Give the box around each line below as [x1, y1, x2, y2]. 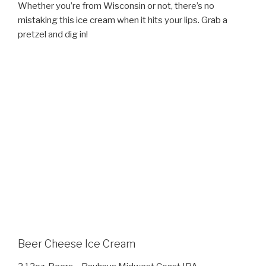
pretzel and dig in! [18, 28, 88, 40]
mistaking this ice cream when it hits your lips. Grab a [18, 14, 227, 26]
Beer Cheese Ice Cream [18, 237, 135, 251]
